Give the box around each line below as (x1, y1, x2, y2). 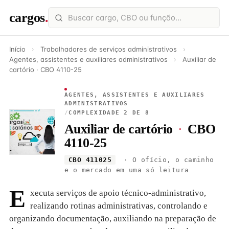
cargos (9, 10, 45, 25)
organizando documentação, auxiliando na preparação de (9, 214, 216, 223)
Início (9, 45, 26, 53)
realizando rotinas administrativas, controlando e (30, 201, 208, 211)
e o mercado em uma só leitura (64, 166, 189, 174)
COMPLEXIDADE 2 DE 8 (68, 109, 150, 116)
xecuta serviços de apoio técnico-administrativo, (30, 188, 206, 198)
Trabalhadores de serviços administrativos (40, 45, 179, 53)
